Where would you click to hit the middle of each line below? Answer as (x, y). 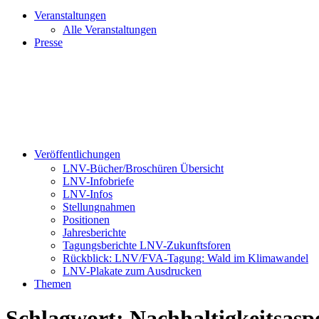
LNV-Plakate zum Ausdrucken (132, 271)
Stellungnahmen (99, 207)
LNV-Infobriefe (98, 181)
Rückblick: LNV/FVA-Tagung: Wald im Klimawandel (185, 258)
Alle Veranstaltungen (110, 30)
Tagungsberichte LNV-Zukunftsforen (147, 245)
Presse (48, 42)
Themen (53, 284)
